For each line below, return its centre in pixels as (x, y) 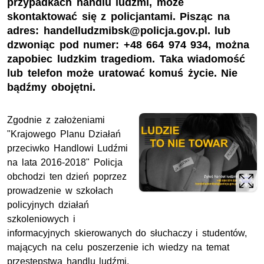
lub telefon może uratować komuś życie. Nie (123, 73)
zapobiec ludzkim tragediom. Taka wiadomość (126, 59)
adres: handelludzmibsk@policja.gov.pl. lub (119, 30)
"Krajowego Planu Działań (64, 134)
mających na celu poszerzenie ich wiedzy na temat (118, 247)
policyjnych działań (48, 204)
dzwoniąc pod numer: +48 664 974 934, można (128, 44)
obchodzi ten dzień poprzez (67, 176)
